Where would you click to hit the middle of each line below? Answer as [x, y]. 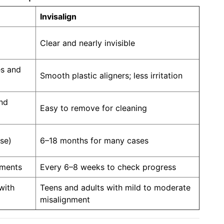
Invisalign [58, 16]
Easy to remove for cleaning [93, 108]
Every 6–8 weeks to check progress [108, 167]
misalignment [65, 199]
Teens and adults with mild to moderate [115, 187]
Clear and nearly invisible [87, 43]
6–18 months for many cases [94, 140]
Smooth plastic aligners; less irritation [111, 75]
